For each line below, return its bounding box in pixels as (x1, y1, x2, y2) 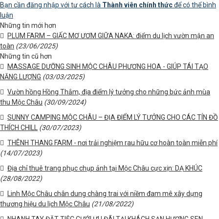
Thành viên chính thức (102, 1, 173, 9)
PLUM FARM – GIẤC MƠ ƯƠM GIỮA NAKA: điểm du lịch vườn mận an (7, 32, 214, 40)
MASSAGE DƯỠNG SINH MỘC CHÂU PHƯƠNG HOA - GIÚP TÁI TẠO (7, 63, 208, 70)
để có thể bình (173, 1, 216, 9)
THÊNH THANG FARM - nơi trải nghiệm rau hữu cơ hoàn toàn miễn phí (7, 139, 218, 147)
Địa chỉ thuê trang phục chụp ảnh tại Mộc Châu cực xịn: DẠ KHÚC (7, 164, 202, 172)
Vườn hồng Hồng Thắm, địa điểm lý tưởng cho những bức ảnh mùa (7, 88, 210, 96)
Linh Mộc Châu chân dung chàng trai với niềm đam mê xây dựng (7, 190, 202, 197)
